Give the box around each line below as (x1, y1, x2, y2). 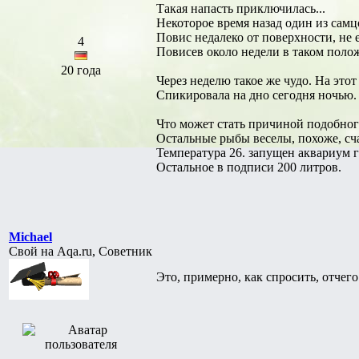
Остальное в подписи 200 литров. (156, 159, 341, 174)
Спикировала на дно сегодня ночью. (156, 87, 357, 102)
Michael (9, 229, 52, 244)
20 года (61, 63, 101, 77)
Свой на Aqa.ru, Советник (9, 244, 152, 258)
